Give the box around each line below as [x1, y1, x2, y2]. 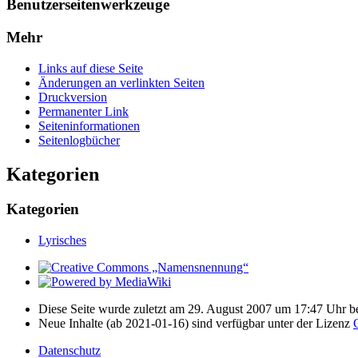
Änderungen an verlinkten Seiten [38, 75, 205, 89]
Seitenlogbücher [38, 133, 120, 147]
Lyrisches [38, 233, 86, 248]
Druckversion [38, 89, 107, 104]
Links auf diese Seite [38, 61, 143, 75]
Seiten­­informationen [38, 118, 140, 133]
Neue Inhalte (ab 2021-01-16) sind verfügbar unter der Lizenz [38, 316, 353, 331]
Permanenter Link [38, 104, 129, 118]
